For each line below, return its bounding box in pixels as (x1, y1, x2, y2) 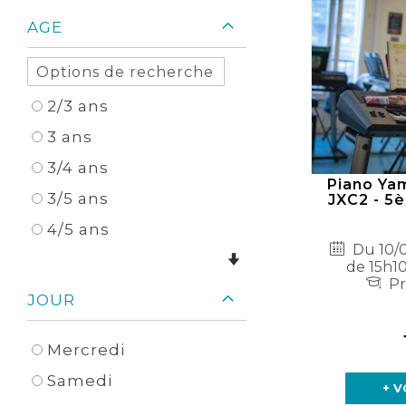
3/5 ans (47, 189, 109, 208)
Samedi (47, 372, 112, 391)
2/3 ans (47, 97, 109, 116)
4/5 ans (47, 220, 110, 239)
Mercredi (47, 341, 125, 360)
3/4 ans (47, 159, 109, 178)
